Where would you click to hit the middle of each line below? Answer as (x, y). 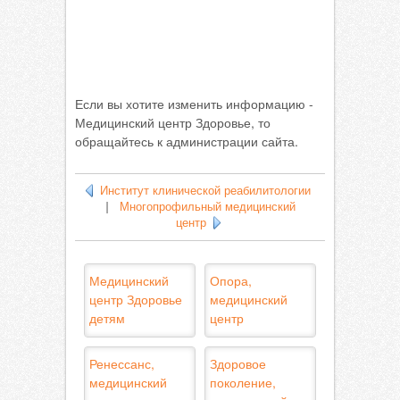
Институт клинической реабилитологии (205, 191)
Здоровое (238, 363)
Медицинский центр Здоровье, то (173, 122)
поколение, (243, 382)
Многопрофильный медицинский (207, 207)
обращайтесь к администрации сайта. (187, 141)
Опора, (231, 280)
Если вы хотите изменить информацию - (194, 104)
